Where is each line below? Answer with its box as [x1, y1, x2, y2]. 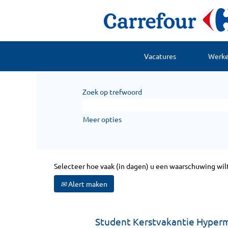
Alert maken [67, 179, 107, 188]
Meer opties [83, 115, 122, 124]
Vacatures [144, 51, 176, 61]
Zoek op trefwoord [82, 87, 142, 96]
